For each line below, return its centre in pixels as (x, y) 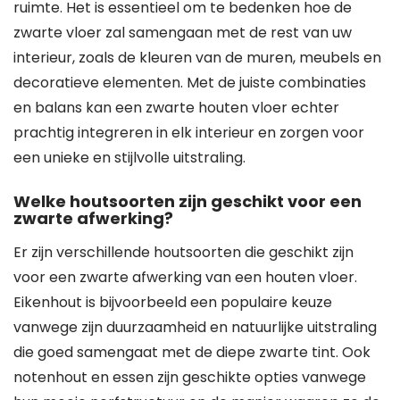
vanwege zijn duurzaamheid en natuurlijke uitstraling (195, 327)
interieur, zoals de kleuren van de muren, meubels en (197, 58)
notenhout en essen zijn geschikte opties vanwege (190, 377)
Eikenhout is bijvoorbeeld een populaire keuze (173, 302)
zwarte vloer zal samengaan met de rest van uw (183, 33)
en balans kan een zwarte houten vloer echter (176, 108)
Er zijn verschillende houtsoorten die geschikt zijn (183, 252)
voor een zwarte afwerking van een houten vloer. (185, 277)
